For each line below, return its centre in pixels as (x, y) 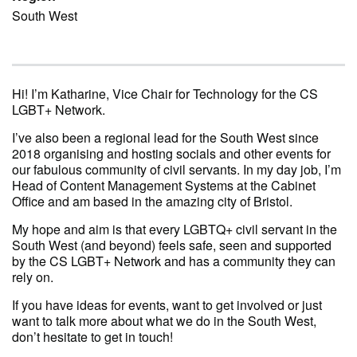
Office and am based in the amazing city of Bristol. (152, 201)
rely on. (33, 277)
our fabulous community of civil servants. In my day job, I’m (177, 169)
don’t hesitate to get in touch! (92, 336)
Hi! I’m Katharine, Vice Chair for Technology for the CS (165, 93)
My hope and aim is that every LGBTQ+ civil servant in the (175, 229)
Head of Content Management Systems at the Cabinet (164, 185)
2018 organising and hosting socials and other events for (171, 153)
